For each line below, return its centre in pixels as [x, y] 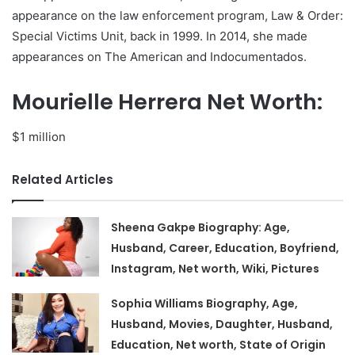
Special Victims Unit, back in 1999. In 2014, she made [160, 36]
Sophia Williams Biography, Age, [205, 304]
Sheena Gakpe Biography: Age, [201, 228]
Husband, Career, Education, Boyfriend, [225, 248]
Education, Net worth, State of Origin [219, 345]
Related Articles [63, 180]
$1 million [39, 137]
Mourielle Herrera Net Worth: [167, 101]
